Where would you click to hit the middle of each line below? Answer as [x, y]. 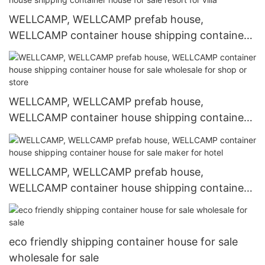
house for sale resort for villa [81, 51]
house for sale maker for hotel [84, 203]
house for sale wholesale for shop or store [114, 134]
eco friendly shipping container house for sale [123, 242]
